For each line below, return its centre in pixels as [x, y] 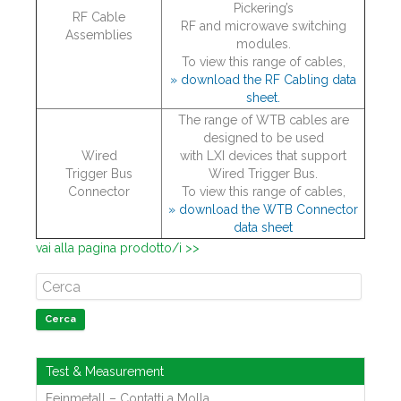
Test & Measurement [105, 371]
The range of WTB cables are [263, 120]
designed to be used [263, 138]
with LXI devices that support [263, 156]
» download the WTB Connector [263, 209]
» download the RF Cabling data [263, 80]
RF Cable [99, 17]
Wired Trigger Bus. [263, 174]
